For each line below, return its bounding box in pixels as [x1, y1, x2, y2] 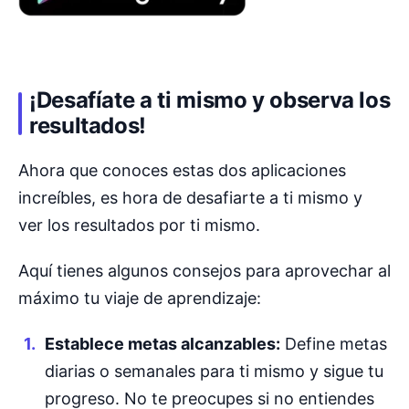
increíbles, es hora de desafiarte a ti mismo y [18, 188, 362, 208]
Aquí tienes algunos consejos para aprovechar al [18, 261, 391, 280]
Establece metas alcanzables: [44, 333, 280, 353]
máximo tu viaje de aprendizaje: [18, 288, 261, 308]
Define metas [279, 333, 387, 353]
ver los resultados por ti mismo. [18, 215, 260, 236]
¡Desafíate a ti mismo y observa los [29, 87, 391, 114]
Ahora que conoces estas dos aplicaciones [18, 161, 346, 181]
